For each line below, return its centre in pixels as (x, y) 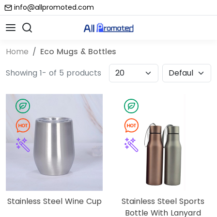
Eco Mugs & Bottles (78, 51)
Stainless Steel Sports (163, 201)
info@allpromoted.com (54, 7)
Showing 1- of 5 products (54, 73)
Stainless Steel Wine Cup (54, 201)
